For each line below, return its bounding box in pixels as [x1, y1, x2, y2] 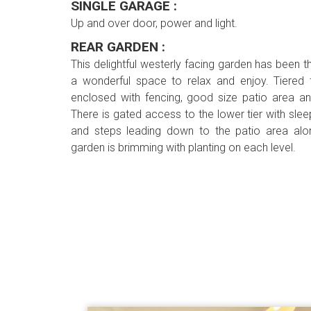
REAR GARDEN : [71, 39, 165, 56]
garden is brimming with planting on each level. [71, 141, 296, 155]
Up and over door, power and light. [71, 17, 237, 31]
